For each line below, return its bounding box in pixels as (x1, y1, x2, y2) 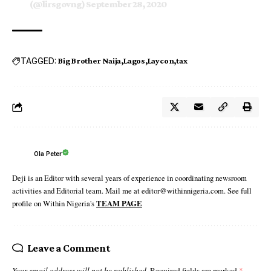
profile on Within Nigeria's (12, 198, 96, 209)
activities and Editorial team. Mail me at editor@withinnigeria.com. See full (12, 185, 252, 197)
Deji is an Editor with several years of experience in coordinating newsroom (12, 172, 247, 184)
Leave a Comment (27, 242, 111, 255)
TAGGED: (21, 55, 56, 66)
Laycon (147, 56, 174, 66)
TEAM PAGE (96, 198, 142, 209)
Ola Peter (34, 149, 62, 157)
